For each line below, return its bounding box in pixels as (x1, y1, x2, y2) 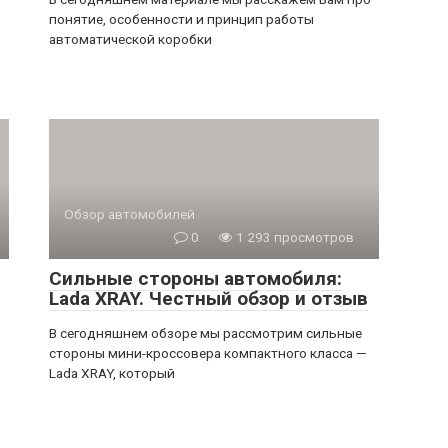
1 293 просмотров (233, 229, 354, 245)
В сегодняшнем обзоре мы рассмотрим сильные (49, 325, 362, 341)
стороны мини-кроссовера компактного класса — (49, 345, 367, 361)
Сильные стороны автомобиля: (49, 267, 342, 290)
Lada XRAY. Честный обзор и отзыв (49, 287, 368, 310)
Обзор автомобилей (64, 206, 195, 222)
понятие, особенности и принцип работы (49, 11, 314, 27)
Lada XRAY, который (49, 365, 175, 381)
